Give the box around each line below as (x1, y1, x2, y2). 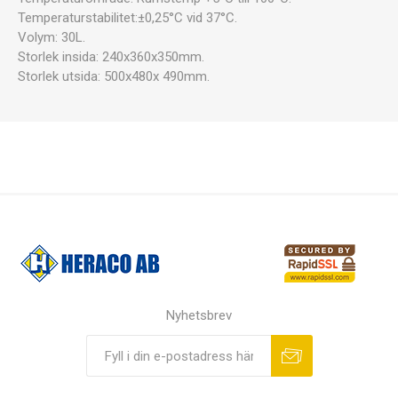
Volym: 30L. (18, 29, 85, 45)
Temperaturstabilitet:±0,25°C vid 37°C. (18, 10, 237, 26)
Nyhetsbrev (166, 307, 232, 323)
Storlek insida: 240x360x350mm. (18, 49, 204, 65)
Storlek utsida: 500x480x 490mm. (18, 68, 210, 84)
